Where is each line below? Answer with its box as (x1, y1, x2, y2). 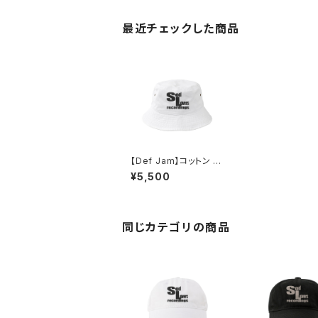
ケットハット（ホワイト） (131, 166, 219, 177)
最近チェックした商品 (122, 21, 241, 36)
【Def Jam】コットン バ (131, 155, 221, 167)
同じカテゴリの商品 (122, 220, 231, 235)
